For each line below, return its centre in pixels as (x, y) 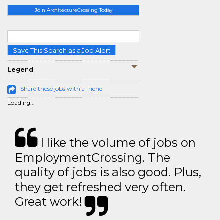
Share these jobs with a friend (61, 89)
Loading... (21, 103)
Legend (20, 70)
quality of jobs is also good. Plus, (108, 172)
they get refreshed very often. (100, 187)
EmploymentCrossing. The (93, 158)
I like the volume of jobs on (117, 143)
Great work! (50, 202)
